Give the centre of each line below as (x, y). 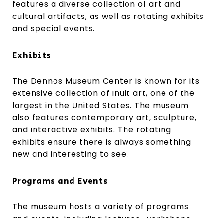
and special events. (54, 28)
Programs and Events (60, 181)
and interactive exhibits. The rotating (92, 129)
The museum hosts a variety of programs (100, 206)
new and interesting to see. (70, 154)
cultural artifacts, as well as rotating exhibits (108, 16)
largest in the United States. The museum (100, 105)
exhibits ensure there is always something (102, 142)
